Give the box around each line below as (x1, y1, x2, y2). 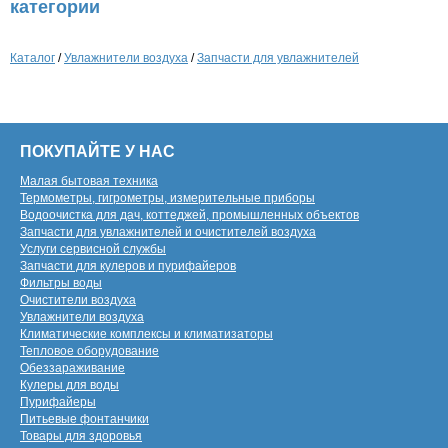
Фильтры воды (20, 276, 102, 290)
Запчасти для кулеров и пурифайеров (20, 259, 236, 273)
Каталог (10, 51, 55, 65)
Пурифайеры (20, 395, 96, 409)
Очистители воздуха (20, 293, 136, 307)
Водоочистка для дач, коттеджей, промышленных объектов (20, 208, 359, 222)
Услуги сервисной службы (20, 242, 166, 256)
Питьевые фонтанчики (20, 412, 149, 426)
